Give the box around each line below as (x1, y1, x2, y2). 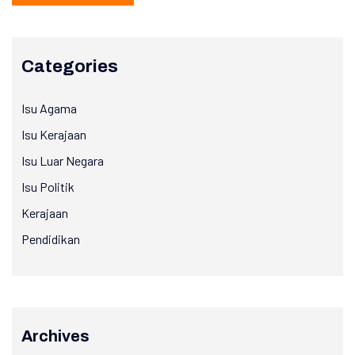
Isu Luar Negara (21, 153, 104, 169)
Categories (21, 57, 118, 77)
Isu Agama (21, 101, 77, 116)
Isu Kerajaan (21, 127, 86, 143)
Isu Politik (21, 179, 74, 195)
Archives (21, 327, 90, 345)
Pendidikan (21, 231, 80, 247)
